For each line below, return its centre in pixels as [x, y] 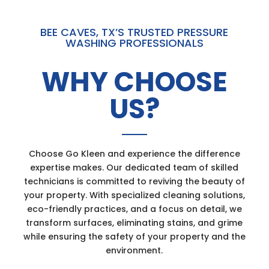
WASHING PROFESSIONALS [134, 43]
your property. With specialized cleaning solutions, [134, 195]
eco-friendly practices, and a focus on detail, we [134, 209]
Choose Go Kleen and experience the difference [134, 153]
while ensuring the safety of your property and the [134, 236]
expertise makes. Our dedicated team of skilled [134, 167]
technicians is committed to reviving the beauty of [134, 181]
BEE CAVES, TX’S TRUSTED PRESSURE [134, 32]
